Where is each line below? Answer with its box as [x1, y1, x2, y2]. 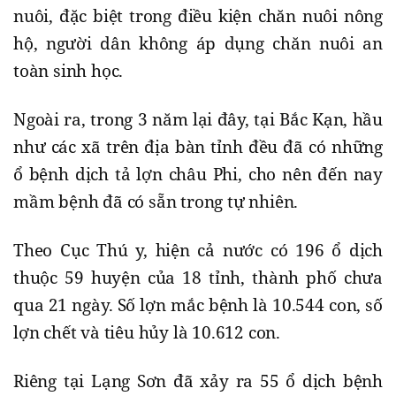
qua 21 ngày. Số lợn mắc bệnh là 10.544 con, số [13, 293, 383, 317]
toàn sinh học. [13, 59, 124, 83]
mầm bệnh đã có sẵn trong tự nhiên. [13, 190, 299, 214]
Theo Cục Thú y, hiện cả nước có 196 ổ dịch [13, 239, 383, 263]
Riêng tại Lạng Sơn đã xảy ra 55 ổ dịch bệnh [13, 369, 383, 393]
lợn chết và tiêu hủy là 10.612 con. [13, 321, 280, 345]
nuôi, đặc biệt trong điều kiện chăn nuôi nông [13, 4, 383, 28]
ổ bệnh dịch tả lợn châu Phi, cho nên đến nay [13, 163, 383, 187]
